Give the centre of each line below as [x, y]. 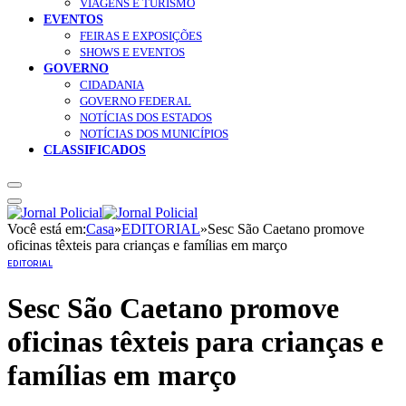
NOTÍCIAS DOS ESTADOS [146, 118]
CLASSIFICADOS [95, 150]
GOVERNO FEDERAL [135, 101]
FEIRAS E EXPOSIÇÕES [141, 36]
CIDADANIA [112, 85]
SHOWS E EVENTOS [132, 53]
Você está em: [47, 229]
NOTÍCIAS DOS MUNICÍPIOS [154, 134]
